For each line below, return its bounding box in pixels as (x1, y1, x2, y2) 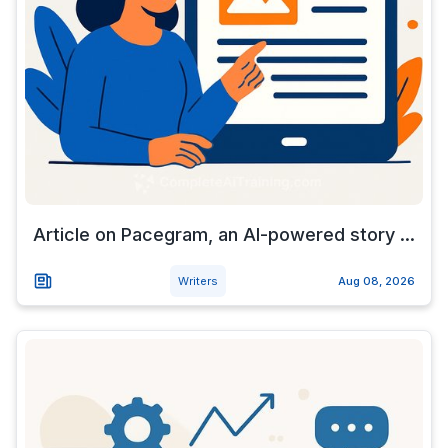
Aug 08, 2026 (338, 274, 415, 288)
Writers (177, 274, 218, 288)
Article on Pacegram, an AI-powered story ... (33, 224, 415, 245)
